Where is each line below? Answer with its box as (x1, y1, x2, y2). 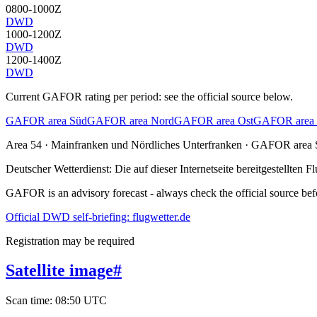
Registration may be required (6, 234, 134, 247)
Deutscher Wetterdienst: (6, 162, 115, 175)
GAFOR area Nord (87, 114, 174, 127)
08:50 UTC (55, 294, 107, 307)
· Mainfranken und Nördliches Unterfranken (42, 138, 242, 151)
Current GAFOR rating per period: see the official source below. (6, 90, 293, 103)
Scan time (6, 294, 50, 307)
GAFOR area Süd (6, 114, 87, 127)
